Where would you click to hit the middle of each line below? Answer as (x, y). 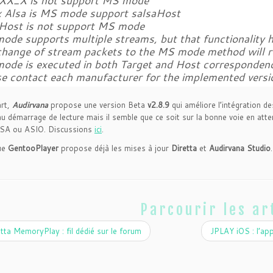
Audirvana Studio (240, 148)
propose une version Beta (98, 105)
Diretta (184, 148)
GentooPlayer (34, 148)
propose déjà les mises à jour (116, 148)
